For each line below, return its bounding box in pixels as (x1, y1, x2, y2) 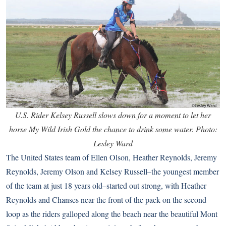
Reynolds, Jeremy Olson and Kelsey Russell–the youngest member (6, 166, 219, 177)
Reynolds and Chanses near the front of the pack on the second (6, 194, 206, 205)
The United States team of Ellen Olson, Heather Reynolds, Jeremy (6, 152, 217, 163)
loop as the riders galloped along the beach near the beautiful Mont (6, 208, 217, 219)
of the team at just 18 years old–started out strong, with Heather (6, 180, 206, 191)
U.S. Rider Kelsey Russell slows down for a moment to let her (15, 109, 211, 121)
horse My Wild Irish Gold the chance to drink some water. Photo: (9, 124, 217, 135)
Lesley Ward (93, 138, 133, 149)
